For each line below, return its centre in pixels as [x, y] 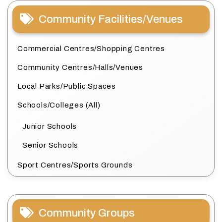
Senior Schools [51, 145]
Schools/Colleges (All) [59, 105]
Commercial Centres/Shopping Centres [91, 49]
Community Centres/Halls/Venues [80, 68]
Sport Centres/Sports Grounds [75, 165]
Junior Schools [50, 127]
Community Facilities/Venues [111, 20]
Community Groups [87, 213]
